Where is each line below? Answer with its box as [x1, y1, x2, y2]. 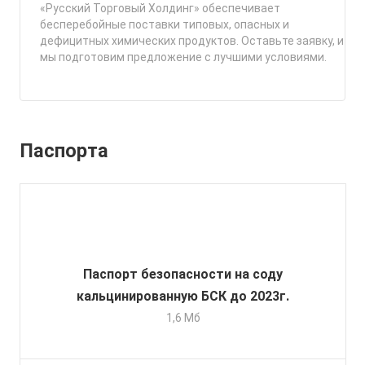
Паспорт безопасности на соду [83, 266, 283, 283]
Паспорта [20, 139, 108, 163]
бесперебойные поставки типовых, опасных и [40, 18, 289, 31]
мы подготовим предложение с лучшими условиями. [40, 51, 327, 64]
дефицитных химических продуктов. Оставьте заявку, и [40, 34, 344, 47]
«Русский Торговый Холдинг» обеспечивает [40, 2, 280, 15]
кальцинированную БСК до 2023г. [77, 288, 289, 305]
